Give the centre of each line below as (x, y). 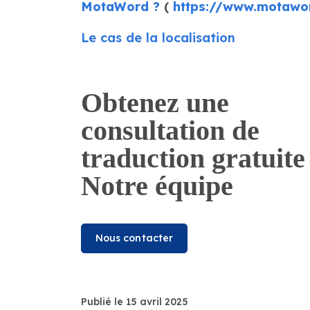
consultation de (170, 131)
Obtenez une (155, 103)
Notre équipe (157, 186)
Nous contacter (134, 238)
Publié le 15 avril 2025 (134, 301)
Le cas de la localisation (158, 38)
